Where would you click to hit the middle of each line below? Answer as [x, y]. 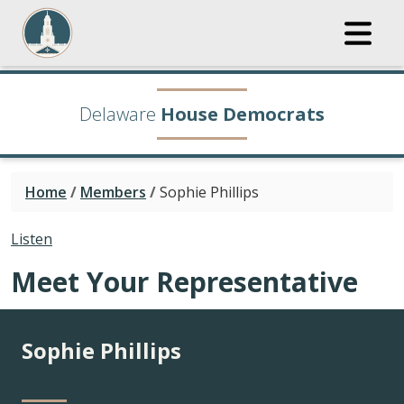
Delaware [118, 114]
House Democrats [243, 114]
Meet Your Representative [184, 282]
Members [113, 192]
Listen [32, 239]
